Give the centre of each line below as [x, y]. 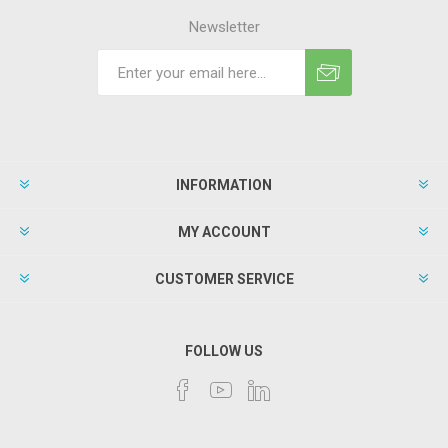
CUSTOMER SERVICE [224, 279]
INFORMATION [224, 185]
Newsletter [224, 27]
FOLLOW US [224, 351]
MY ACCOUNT [224, 232]
